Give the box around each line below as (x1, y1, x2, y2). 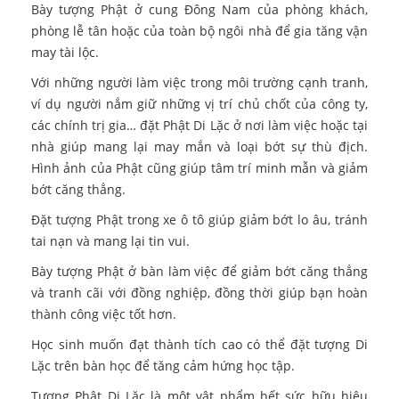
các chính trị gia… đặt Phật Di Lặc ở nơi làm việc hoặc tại (31, 117, 368, 134)
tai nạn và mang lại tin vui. (31, 232, 190, 250)
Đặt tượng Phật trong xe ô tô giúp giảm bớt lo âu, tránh (31, 211, 368, 229)
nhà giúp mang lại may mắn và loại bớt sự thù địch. (31, 138, 368, 156)
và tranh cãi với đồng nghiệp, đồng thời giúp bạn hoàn (31, 284, 368, 302)
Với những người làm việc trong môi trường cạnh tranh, (31, 74, 368, 92)
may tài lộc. (31, 44, 99, 61)
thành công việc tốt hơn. (31, 305, 176, 323)
